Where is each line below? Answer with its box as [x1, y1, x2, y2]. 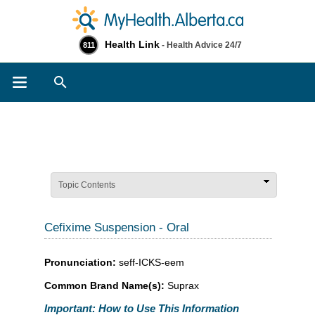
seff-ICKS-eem [119, 256, 184, 268]
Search [86, 74, 116, 84]
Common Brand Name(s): [44, 279, 167, 291]
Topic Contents [58, 180, 115, 190]
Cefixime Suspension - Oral [44, 221, 189, 234]
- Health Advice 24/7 [160, 40, 242, 50]
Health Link [105, 39, 160, 50]
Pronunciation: [44, 256, 119, 268]
